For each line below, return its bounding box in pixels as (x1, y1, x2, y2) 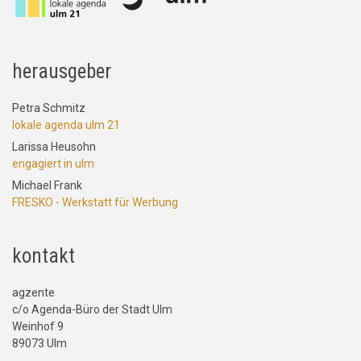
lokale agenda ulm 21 (12, 118, 120, 131)
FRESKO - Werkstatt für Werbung (12, 195, 178, 209)
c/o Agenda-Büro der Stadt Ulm (12, 302, 172, 316)
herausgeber (12, 59, 111, 83)
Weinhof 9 (12, 319, 64, 333)
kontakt (12, 243, 75, 268)
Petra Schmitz (12, 101, 85, 114)
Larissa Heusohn (12, 139, 96, 153)
